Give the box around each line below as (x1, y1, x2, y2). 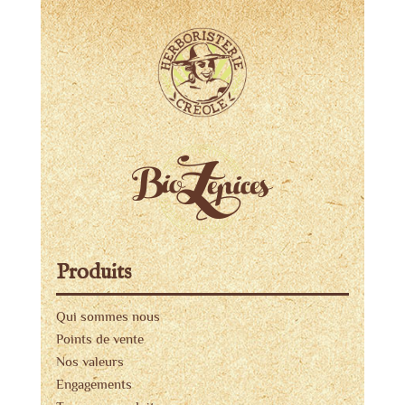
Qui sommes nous (55, 307, 160, 324)
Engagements (55, 375, 132, 391)
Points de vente (55, 330, 144, 346)
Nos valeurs (55, 353, 124, 369)
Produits (55, 258, 131, 287)
